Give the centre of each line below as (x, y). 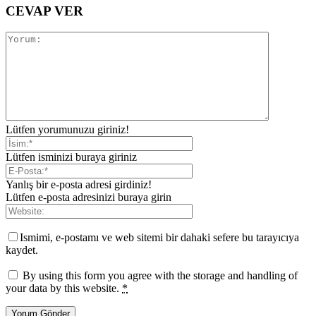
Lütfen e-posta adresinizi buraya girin (89, 197)
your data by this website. (64, 288)
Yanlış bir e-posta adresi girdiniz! (79, 185)
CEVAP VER (44, 11)
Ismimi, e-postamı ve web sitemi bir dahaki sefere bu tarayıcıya (159, 238)
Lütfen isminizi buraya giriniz (71, 157)
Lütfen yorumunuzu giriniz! (67, 130)
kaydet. (22, 250)
